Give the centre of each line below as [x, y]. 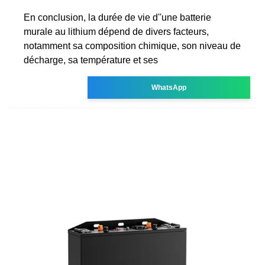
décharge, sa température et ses [91, 60]
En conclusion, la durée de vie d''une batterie [117, 17]
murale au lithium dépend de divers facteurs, [116, 31]
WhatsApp [169, 87]
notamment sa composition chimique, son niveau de [132, 46]
